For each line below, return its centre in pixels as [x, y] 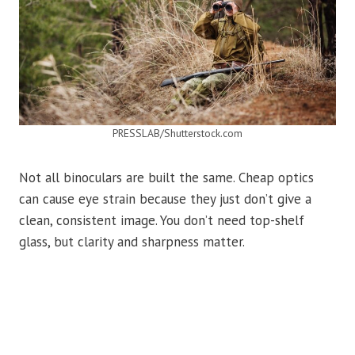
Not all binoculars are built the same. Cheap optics [166, 178]
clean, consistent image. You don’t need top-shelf [162, 221]
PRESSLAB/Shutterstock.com [177, 134]
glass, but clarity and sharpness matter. [132, 242]
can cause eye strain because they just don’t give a [165, 199]
